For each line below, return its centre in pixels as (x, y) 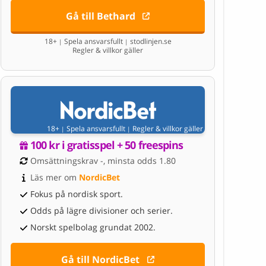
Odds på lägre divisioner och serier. (102, 211)
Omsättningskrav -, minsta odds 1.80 (103, 161)
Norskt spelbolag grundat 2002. (93, 227)
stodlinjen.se (150, 42)
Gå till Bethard (100, 16)
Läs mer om (55, 178)
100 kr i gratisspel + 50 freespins (107, 145)
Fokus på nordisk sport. (77, 194)
